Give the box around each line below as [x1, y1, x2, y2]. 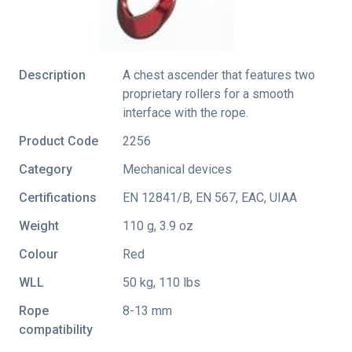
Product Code [19, 133, 98, 148]
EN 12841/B [123, 189, 190, 205]
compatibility [19, 321, 93, 337]
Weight [19, 218, 59, 233]
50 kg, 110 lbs [123, 274, 200, 290]
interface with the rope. [123, 104, 248, 120]
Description [19, 67, 86, 82]
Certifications [19, 189, 97, 205]
